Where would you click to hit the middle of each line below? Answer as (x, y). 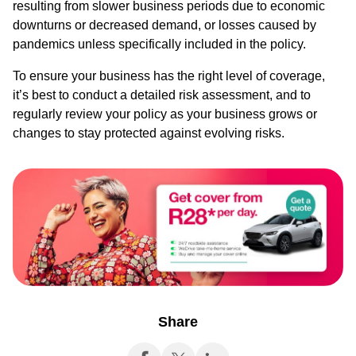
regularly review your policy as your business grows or (165, 114)
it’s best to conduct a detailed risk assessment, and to (162, 95)
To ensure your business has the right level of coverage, (169, 76)
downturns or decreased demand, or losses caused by (164, 25)
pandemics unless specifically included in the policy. (159, 44)
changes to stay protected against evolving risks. (149, 133)
